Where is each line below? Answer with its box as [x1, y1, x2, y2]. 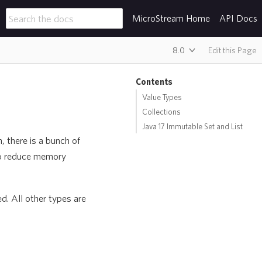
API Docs [219, 13, 257, 23]
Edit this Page [208, 45, 257, 55]
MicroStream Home [132, 13, 210, 23]
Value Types [142, 92, 182, 102]
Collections [142, 106, 181, 116]
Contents [135, 76, 173, 87]
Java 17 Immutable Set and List [142, 121, 243, 131]
